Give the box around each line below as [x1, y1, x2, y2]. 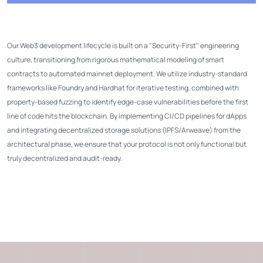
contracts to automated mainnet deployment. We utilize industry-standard [7, 68, 247, 79]
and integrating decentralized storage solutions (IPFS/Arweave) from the [7, 124, 241, 135]
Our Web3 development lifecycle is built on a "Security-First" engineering [7, 40, 239, 50]
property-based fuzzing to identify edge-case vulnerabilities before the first [7, 96, 248, 107]
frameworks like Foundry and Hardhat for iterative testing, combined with [7, 82, 239, 93]
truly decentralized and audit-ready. [7, 153, 122, 163]
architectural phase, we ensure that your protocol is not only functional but [7, 139, 247, 149]
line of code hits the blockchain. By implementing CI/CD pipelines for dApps [7, 110, 247, 121]
